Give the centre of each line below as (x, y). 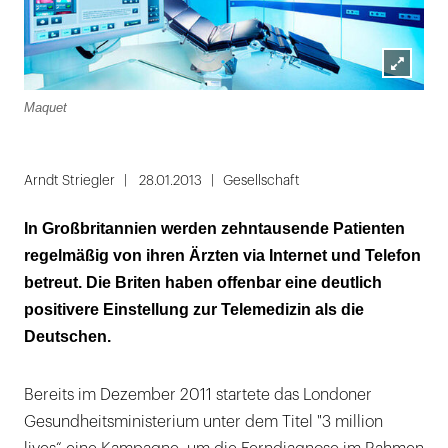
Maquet (45, 107)
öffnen (405, 117)
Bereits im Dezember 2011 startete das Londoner (198, 395)
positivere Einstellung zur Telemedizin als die (194, 309)
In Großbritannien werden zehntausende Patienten (214, 228)
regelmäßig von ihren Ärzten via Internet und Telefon (222, 255)
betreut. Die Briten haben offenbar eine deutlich (203, 282)
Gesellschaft (261, 180)
